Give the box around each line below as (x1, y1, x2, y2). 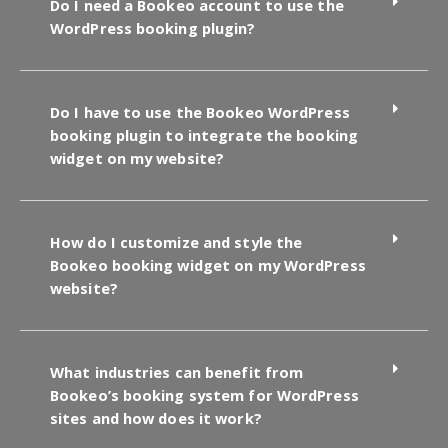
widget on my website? (50, 147, 225, 168)
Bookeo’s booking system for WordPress (50, 384, 359, 405)
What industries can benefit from (50, 361, 304, 382)
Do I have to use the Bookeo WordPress (50, 101, 350, 122)
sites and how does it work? (50, 407, 262, 428)
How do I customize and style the (50, 231, 303, 252)
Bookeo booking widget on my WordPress (50, 254, 366, 275)
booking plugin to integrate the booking (50, 124, 358, 145)
